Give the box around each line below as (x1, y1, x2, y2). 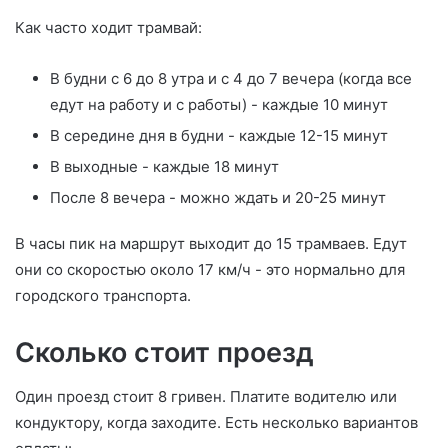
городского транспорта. (15, 285, 191, 305)
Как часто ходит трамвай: (15, 17, 202, 37)
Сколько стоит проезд (15, 335, 314, 369)
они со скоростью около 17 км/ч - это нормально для (15, 259, 405, 279)
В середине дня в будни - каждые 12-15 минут (50, 125, 388, 145)
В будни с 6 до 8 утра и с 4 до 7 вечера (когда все (50, 68, 412, 88)
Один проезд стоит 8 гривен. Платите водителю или (15, 387, 397, 407)
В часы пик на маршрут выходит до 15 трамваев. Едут (15, 233, 407, 253)
